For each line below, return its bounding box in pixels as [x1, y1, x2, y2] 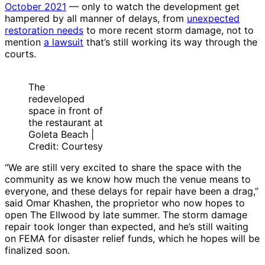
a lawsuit [44, 36, 83, 49]
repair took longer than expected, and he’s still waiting [5, 221, 248, 233]
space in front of [28, 105, 103, 117]
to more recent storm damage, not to [83, 24, 254, 37]
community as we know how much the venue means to [5, 173, 251, 186]
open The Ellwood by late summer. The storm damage [5, 209, 247, 221]
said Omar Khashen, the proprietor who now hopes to [5, 197, 245, 209]
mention [5, 36, 44, 49]
